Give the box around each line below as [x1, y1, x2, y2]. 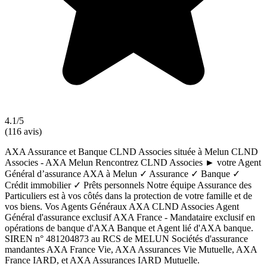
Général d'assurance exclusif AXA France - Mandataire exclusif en [5, 212, 255, 222]
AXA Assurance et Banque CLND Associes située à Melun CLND [5, 146, 258, 157]
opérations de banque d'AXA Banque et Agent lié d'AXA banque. [5, 222, 253, 233]
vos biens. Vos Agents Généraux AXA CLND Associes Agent [5, 201, 239, 212]
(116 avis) [5, 126, 42, 136]
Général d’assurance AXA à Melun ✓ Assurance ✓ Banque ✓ [5, 168, 240, 179]
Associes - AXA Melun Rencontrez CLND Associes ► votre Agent [5, 157, 261, 167]
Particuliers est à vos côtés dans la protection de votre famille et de [5, 190, 252, 201]
